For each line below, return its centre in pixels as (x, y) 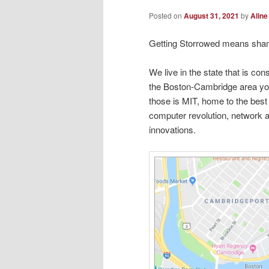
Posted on (166, 16)
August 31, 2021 (211, 16)
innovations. (172, 129)
